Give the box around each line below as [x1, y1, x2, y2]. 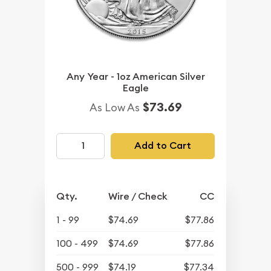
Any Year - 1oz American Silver [66, 70, 205, 83]
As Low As [89, 100, 140, 114]
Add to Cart [134, 139, 191, 152]
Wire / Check [108, 189, 168, 203]
